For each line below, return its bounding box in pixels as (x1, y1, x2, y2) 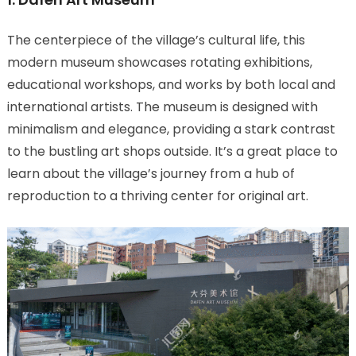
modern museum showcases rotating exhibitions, (6, 52, 312, 72)
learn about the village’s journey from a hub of (6, 164, 295, 183)
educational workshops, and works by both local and (6, 75, 335, 94)
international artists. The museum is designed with (6, 97, 318, 116)
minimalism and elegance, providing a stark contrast (6, 119, 335, 138)
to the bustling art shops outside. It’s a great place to (6, 141, 338, 161)
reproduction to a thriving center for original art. (6, 186, 308, 205)
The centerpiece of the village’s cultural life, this (6, 30, 305, 49)
